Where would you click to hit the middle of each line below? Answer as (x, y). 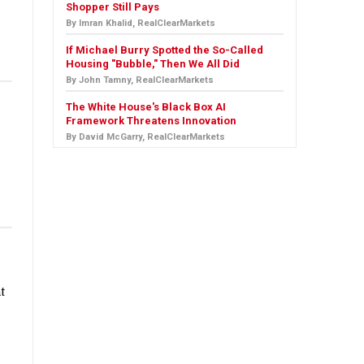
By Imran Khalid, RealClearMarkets (141, 23)
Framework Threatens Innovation (151, 121)
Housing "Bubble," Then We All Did (153, 64)
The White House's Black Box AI (146, 107)
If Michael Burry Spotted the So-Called (165, 50)
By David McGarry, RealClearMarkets (145, 137)
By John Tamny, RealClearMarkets (140, 80)
